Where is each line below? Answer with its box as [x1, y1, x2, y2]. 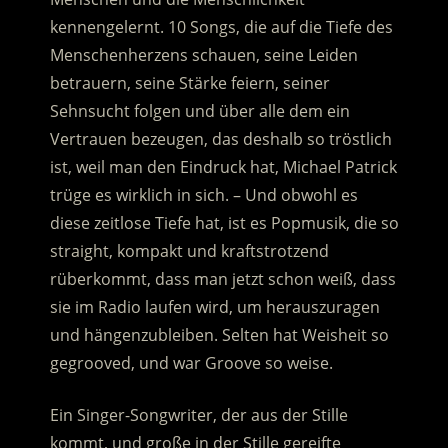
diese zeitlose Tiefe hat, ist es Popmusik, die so [49, 212, 399, 235]
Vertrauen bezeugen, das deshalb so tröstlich [49, 128, 392, 151]
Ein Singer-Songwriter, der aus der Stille [49, 404, 348, 427]
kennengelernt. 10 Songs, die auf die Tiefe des [49, 16, 393, 39]
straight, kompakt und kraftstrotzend [49, 240, 329, 263]
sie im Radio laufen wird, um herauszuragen [49, 296, 380, 319]
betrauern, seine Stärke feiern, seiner [49, 72, 330, 95]
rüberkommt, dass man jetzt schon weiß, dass [49, 268, 396, 291]
